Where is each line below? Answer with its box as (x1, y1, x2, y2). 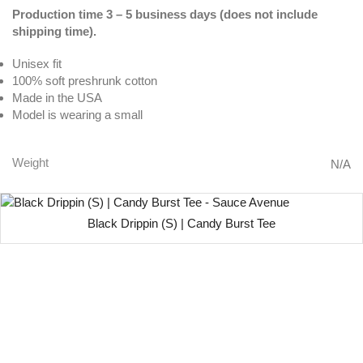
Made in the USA (12, 90, 102, 105)
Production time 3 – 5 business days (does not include (12, 6, 318, 21)
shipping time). (12, 23, 96, 38)
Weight (12, 156, 49, 169)
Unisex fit (12, 56, 62, 70)
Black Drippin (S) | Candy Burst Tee (88, 216, 275, 230)
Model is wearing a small (12, 107, 143, 122)
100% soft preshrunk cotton (12, 73, 157, 88)
